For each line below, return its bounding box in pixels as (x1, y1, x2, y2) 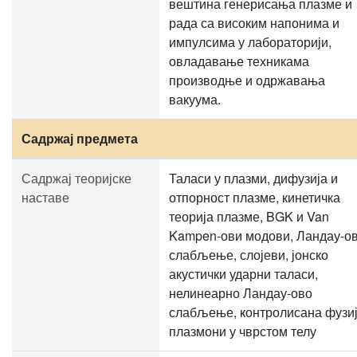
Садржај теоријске (22, 169, 131, 187)
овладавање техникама (169, 52, 309, 70)
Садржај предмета (22, 129, 138, 147)
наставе (22, 188, 69, 206)
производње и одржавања (169, 71, 325, 89)
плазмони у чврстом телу (169, 322, 316, 340)
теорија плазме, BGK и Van (169, 207, 329, 226)
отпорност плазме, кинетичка (169, 188, 340, 206)
